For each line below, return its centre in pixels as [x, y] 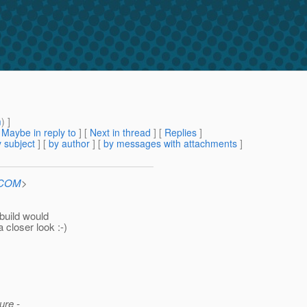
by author [69, 144]
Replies [181, 133]
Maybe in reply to [39, 133]
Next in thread [120, 133]
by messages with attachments [170, 144]
